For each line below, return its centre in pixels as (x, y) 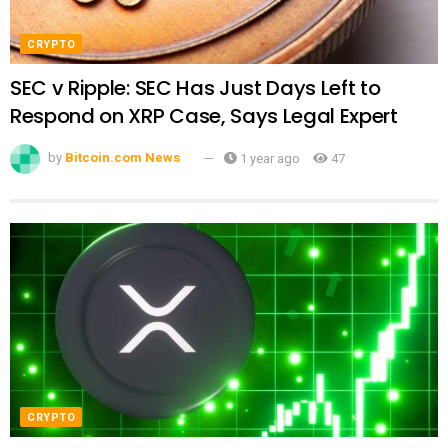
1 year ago (268, 158)
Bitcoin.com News (123, 158)
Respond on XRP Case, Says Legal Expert (204, 115)
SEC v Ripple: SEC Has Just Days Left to (195, 87)
